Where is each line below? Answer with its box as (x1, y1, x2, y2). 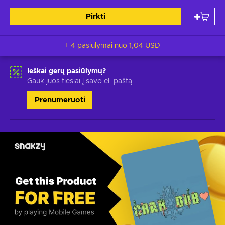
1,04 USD (129, 42, 160, 49)
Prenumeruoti (34, 96, 85, 104)
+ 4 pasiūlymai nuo (77, 42, 129, 49)
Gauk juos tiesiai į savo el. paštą (27, 78, 132, 85)
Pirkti (86, 13, 105, 20)
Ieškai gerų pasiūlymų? (27, 68, 106, 75)
